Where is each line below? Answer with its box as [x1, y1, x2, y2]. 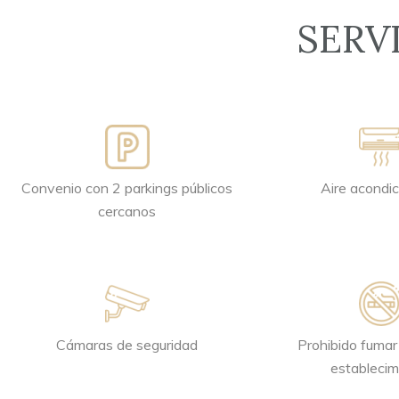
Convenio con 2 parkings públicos [21, 179, 232, 197]
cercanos [98, 202, 156, 220]
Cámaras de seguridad [56, 336, 198, 354]
